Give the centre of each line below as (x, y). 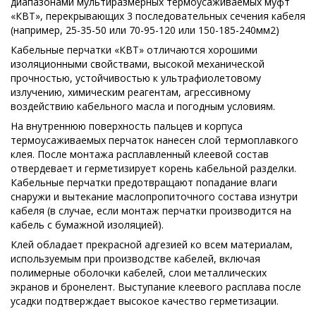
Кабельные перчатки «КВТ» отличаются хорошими (134, 49)
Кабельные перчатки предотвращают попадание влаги (144, 182)
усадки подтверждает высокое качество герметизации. (145, 300)
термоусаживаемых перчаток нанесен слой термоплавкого (154, 140)
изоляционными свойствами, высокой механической (138, 63)
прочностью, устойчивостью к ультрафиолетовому (136, 78)
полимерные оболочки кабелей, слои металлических (139, 272)
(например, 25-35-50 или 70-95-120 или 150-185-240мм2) (145, 30)
